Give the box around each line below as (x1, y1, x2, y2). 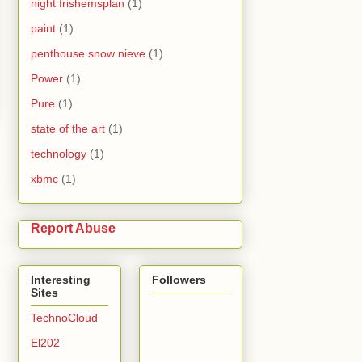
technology (31, 147, 86, 161)
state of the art (31, 122, 105, 136)
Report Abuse (31, 221, 116, 236)
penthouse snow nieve (31, 47, 145, 61)
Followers (152, 272, 206, 286)
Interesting (31, 272, 90, 286)
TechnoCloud (31, 310, 98, 324)
